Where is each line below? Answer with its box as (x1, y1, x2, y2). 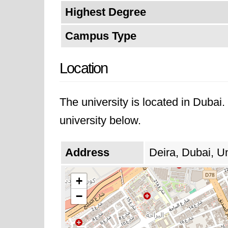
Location (60, 60, 108, 76)
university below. (60, 114, 141, 127)
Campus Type (65, 30, 136, 42)
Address (65, 146, 109, 159)
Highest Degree (65, 6, 146, 18)
